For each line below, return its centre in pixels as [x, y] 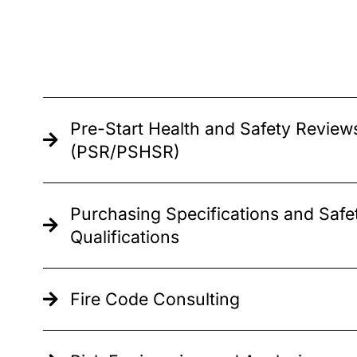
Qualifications [124, 236]
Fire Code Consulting [155, 298]
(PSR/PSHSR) [125, 151]
